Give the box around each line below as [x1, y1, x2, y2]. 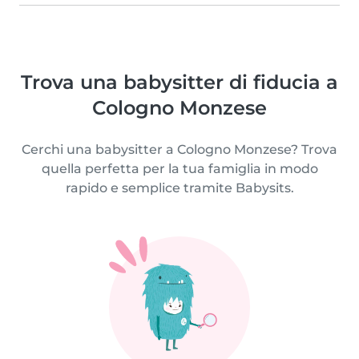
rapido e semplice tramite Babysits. [65, 179, 294, 196]
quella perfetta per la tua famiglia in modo [41, 160, 318, 176]
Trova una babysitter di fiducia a [21, 70, 338, 94]
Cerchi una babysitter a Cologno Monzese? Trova [22, 141, 337, 157]
